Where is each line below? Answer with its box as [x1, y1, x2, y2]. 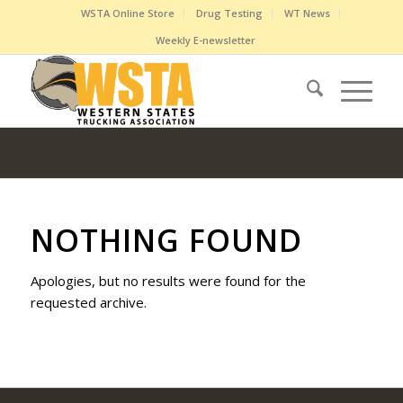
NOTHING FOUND [30, 219, 302, 261]
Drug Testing [195, 6, 263, 20]
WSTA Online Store [80, 6, 175, 20]
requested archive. [30, 293, 147, 311]
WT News [283, 6, 330, 20]
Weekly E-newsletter [156, 33, 256, 47]
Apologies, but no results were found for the [30, 272, 306, 290]
